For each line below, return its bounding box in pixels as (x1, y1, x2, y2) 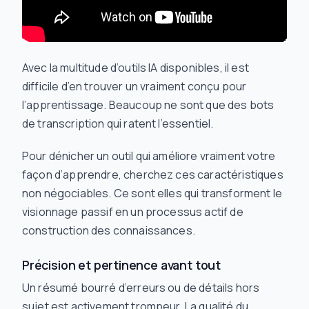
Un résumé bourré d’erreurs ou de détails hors (22, 280, 260, 295)
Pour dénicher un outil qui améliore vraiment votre (22, 148, 276, 163)
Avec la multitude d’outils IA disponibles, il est (22, 60, 249, 75)
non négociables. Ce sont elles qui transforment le (22, 186, 283, 201)
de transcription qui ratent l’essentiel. (22, 116, 214, 131)
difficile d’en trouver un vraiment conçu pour (22, 79, 247, 94)
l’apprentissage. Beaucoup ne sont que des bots (22, 97, 275, 112)
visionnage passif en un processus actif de (22, 204, 243, 219)
